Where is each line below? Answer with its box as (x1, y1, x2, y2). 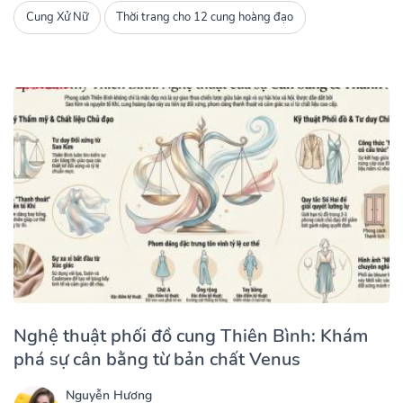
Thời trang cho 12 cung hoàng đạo (116, 9, 294, 26)
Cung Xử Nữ (25, 9, 88, 26)
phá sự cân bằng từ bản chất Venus (13, 346, 300, 372)
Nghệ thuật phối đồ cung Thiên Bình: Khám (13, 323, 368, 348)
